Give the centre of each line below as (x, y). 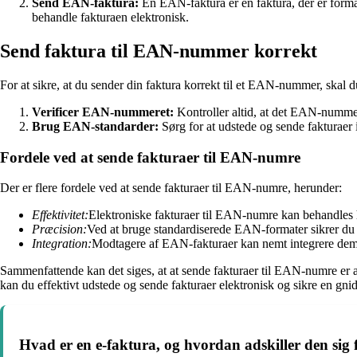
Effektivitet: (60, 215)
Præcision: (59, 229)
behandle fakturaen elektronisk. (110, 18)
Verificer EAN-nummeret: (103, 112)
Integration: (62, 244)
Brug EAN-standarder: (95, 126)
